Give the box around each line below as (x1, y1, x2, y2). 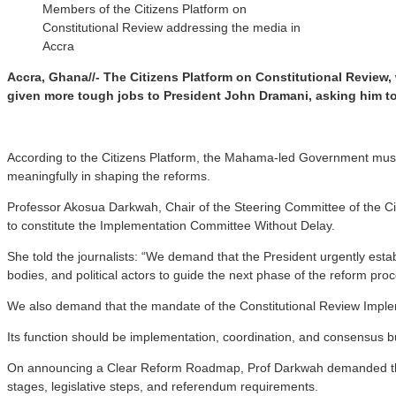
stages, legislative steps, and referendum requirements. (7, 378, 318, 393)
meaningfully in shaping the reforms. (7, 168, 210, 183)
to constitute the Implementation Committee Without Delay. (7, 217, 335, 232)
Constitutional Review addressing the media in (42, 19, 301, 34)
